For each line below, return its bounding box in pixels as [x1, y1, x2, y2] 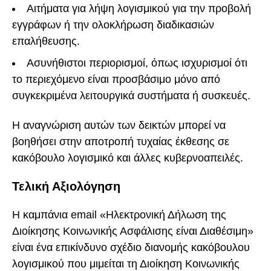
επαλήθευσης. [12, 35, 80, 48]
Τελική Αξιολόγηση [12, 180, 120, 194]
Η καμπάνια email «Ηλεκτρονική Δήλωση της [12, 209, 226, 221]
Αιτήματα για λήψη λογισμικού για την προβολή [27, 2, 251, 15]
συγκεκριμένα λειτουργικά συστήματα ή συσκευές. [12, 90, 250, 102]
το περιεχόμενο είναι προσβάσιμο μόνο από [12, 73, 220, 86]
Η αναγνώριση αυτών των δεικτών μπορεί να [12, 119, 226, 131]
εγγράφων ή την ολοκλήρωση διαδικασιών [12, 19, 214, 31]
